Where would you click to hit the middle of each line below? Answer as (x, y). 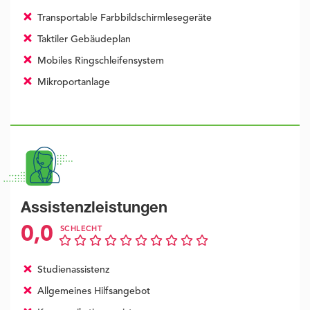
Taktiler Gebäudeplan (82, 40)
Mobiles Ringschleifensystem (99, 61)
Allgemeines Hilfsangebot (92, 292)
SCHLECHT (81, 230)
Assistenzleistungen (94, 209)
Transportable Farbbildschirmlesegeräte (123, 18)
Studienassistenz (72, 270)
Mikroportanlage (72, 83)
